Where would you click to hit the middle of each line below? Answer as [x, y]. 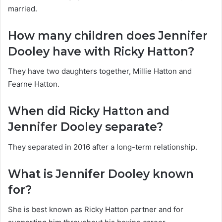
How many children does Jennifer [108, 35]
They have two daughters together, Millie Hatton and [100, 71]
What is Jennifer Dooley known [101, 174]
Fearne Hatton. [34, 84]
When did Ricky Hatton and [89, 111]
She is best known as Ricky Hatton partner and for [96, 210]
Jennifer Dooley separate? [85, 127]
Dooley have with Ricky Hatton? [101, 51]
